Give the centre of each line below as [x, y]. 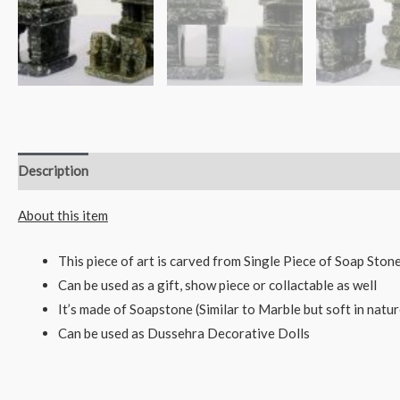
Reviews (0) [139, 171]
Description [53, 171]
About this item [63, 215]
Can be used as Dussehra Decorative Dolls [184, 333]
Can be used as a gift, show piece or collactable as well [217, 284]
